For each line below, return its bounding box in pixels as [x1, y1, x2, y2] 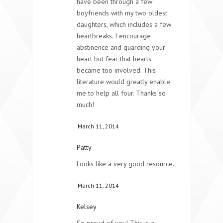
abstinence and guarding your [77, 42, 165, 52]
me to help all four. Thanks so [77, 88, 166, 98]
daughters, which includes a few [77, 19, 171, 29]
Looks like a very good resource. [77, 159, 174, 168]
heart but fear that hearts [77, 54, 151, 63]
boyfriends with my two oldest [77, 8, 167, 17]
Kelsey [77, 202, 97, 211]
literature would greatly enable [77, 77, 170, 86]
